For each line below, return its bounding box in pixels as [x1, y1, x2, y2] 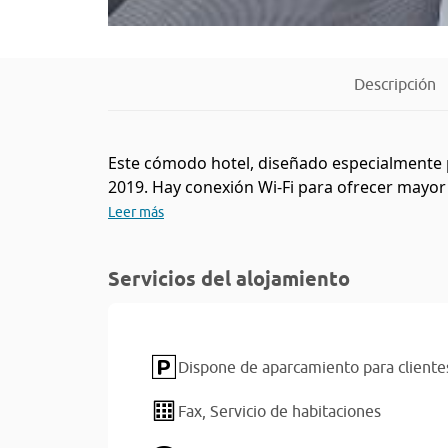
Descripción [353, 75, 436, 93]
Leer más [108, 204, 164, 220]
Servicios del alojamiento [108, 267, 350, 291]
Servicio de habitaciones [210, 402, 381, 420]
